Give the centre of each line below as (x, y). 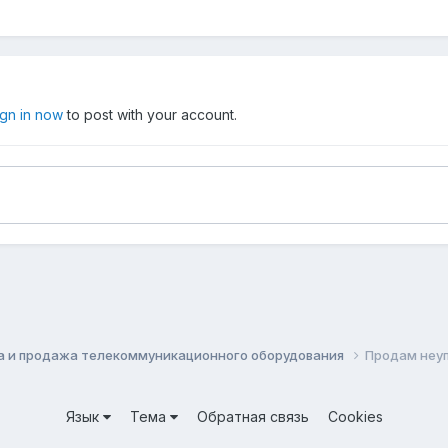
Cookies (355, 417)
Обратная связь (252, 417)
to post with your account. (150, 114)
